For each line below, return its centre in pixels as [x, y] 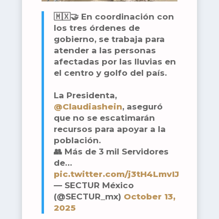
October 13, [149, 196]
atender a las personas [105, 50]
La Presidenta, [85, 95]
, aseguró [142, 106]
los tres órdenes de [97, 28]
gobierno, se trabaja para [109, 39]
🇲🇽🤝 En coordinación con [114, 16]
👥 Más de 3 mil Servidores [111, 151]
